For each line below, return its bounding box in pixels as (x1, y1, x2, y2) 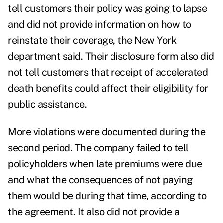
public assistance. (8, 98, 87, 111)
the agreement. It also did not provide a (8, 206, 179, 218)
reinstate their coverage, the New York (8, 34, 176, 47)
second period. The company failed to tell (8, 142, 189, 154)
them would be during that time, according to (8, 190, 206, 202)
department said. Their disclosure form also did (8, 50, 214, 63)
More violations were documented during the (8, 126, 205, 138)
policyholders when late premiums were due (8, 158, 202, 170)
